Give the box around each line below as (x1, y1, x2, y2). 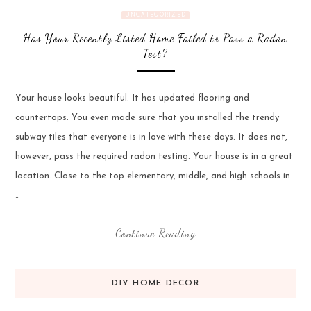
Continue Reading (115, 226, 196, 239)
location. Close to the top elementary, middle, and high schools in (15, 171, 290, 181)
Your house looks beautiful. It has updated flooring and (15, 94, 249, 103)
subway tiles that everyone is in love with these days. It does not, (15, 133, 287, 142)
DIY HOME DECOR (112, 278, 199, 287)
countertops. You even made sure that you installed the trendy (15, 113, 279, 123)
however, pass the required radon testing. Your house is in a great (15, 152, 293, 162)
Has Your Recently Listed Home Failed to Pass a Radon (24, 31, 287, 44)
